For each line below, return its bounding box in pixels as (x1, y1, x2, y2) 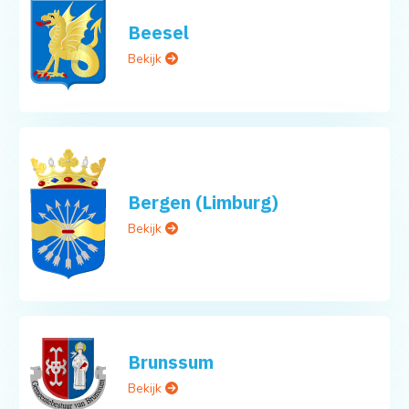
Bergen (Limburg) (128, 189, 279, 215)
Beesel (128, 20, 190, 46)
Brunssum (128, 350, 215, 375)
